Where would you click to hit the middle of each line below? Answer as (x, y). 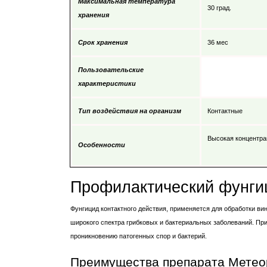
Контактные (225, 111)
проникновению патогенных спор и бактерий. (139, 236)
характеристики (107, 83)
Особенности (102, 145)
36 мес (218, 42)
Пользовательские (111, 69)
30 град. (219, 7)
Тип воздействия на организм (130, 111)
